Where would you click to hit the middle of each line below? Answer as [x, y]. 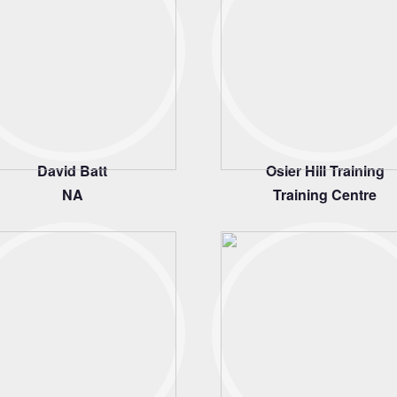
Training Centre [325, 195]
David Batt [72, 171]
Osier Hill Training [325, 171]
